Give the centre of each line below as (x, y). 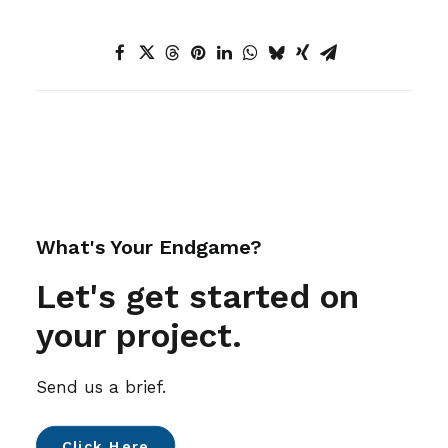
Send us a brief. (101, 387)
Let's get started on (197, 296)
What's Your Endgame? (149, 247)
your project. (139, 335)
